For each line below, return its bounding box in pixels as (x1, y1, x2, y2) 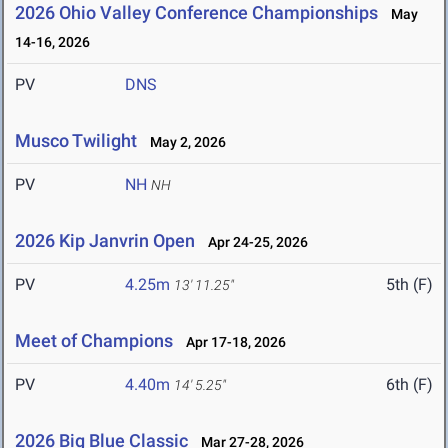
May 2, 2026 (141, 134, 226, 151)
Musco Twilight (15, 130, 141, 152)
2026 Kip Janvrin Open (15, 230, 195, 252)
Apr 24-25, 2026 (199, 234, 308, 251)
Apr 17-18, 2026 (177, 334, 286, 351)
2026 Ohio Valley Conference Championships (15, 2, 378, 24)
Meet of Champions (15, 330, 173, 352)
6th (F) (386, 375, 433, 395)
